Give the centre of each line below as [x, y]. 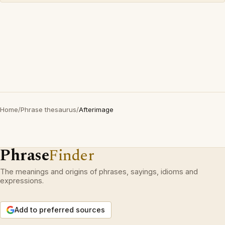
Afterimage [96, 109]
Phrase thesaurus [48, 109]
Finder [72, 155]
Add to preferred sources [60, 210]
